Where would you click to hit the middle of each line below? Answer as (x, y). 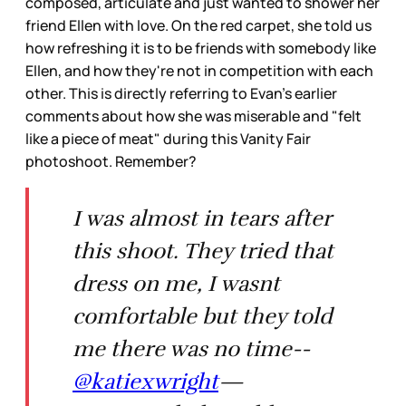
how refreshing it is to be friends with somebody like (201, 48)
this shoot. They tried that (203, 251)
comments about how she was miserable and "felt (193, 116)
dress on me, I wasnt (176, 284)
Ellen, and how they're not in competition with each (199, 71)
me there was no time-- (191, 349)
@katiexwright (145, 382)
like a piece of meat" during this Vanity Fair (168, 139)
